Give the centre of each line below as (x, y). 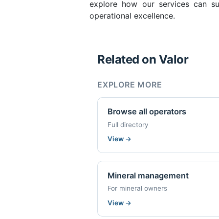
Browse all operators (147, 112)
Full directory (128, 124)
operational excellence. (132, 15)
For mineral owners (137, 188)
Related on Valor (143, 59)
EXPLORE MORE (130, 84)
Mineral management (148, 175)
